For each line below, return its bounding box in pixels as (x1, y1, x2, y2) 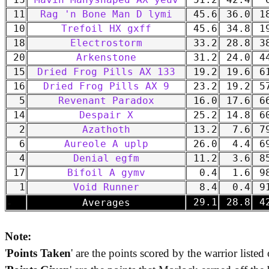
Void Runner (73, 182, 139, 193)
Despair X (79, 110, 133, 121)
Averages (82, 198, 130, 209)
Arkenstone (76, 52, 136, 64)
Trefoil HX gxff (61, 23, 151, 35)
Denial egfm (73, 153, 139, 165)
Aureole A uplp (64, 139, 148, 150)
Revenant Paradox (58, 95, 154, 107)
